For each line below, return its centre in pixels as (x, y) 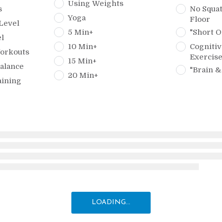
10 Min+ (83, 47)
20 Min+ (83, 76)
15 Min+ (83, 61)
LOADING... (111, 202)
